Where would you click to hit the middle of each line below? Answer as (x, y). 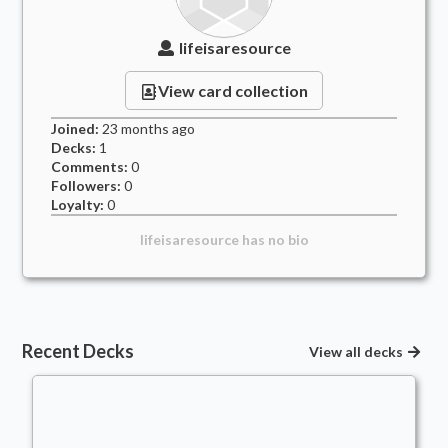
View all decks (355, 351)
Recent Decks (78, 351)
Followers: (86, 185)
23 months (136, 128)
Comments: (90, 166)
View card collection (233, 90)
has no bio (273, 239)
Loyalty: (78, 204)
